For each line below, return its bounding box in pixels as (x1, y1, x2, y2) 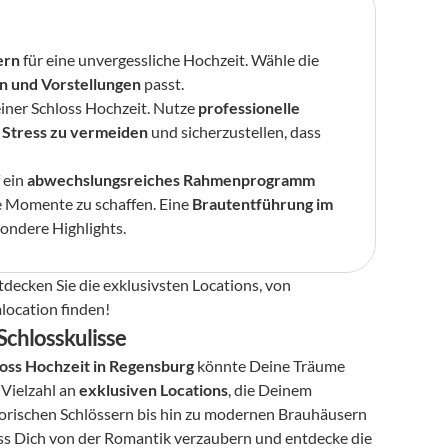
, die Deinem (228, 380, 313, 399)
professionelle (198, 98, 301, 117)
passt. (141, 74, 185, 93)
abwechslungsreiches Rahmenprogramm (27, 170, 316, 189)
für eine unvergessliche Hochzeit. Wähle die (20, 50, 320, 69)
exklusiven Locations (79, 380, 229, 399)
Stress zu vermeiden (2, 122, 149, 141)
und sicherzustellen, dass (148, 122, 322, 141)
